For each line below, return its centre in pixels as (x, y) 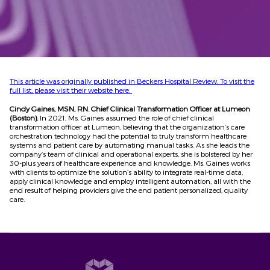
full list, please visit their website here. (71, 90)
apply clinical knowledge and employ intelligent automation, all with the (130, 181)
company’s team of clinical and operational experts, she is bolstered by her (131, 154)
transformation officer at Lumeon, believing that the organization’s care (127, 127)
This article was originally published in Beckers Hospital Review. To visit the (132, 81)
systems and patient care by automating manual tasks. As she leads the (130, 145)
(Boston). (25, 118)
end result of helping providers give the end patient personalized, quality (129, 190)
